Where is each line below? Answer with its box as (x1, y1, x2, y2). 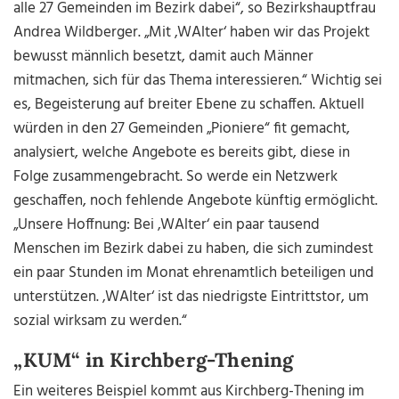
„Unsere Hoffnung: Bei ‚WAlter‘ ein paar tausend (13, 213, 321, 238)
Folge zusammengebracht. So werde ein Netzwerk (13, 165, 338, 190)
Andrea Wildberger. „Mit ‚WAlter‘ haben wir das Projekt (13, 20, 370, 45)
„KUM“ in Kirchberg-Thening (13, 347, 294, 373)
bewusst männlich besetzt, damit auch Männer (13, 45, 314, 69)
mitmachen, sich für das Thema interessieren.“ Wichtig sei (13, 69, 383, 94)
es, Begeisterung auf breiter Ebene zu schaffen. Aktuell (13, 93, 365, 118)
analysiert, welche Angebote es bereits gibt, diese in (13, 141, 351, 166)
